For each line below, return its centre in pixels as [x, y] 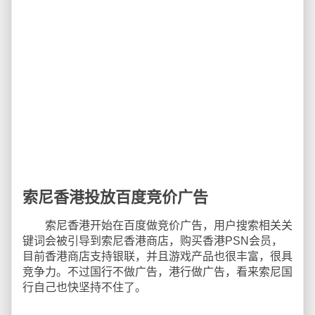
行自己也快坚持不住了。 [84, 287]
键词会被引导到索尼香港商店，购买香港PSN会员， [153, 241]
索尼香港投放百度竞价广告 [115, 197]
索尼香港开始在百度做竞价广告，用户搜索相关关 [157, 225]
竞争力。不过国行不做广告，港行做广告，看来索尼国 [157, 272]
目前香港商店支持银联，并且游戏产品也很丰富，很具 [157, 256]
